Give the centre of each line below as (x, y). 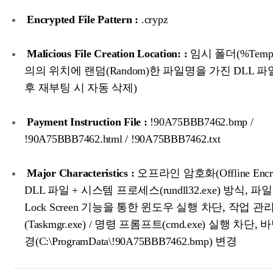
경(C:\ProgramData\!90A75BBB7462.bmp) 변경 (131, 242)
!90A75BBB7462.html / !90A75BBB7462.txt (122, 139)
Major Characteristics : (81, 173)
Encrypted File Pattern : (83, 20)
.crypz (153, 20)
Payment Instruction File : (87, 122)
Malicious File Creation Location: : (107, 54)
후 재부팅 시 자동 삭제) (81, 88)
